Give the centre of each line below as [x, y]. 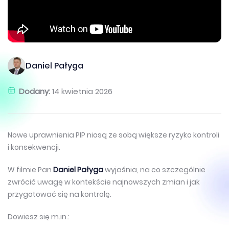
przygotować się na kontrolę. [60, 194]
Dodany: [36, 91]
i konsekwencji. [34, 147]
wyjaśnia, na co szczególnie [154, 169]
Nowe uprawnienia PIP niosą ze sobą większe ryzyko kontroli [113, 135]
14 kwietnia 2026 [83, 91]
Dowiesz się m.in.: [39, 216]
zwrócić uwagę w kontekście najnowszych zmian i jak [104, 182]
